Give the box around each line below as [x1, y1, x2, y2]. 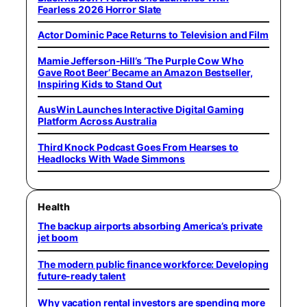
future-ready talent [38, 270, 126, 282]
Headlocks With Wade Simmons [38, 152, 186, 164]
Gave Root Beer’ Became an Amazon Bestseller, [38, 66, 253, 78]
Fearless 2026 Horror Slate [38, 3, 162, 15]
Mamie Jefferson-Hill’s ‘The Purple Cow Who [38, 54, 244, 66]
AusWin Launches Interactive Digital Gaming [38, 103, 244, 116]
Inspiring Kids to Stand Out [38, 77, 162, 90]
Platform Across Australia [38, 115, 157, 127]
